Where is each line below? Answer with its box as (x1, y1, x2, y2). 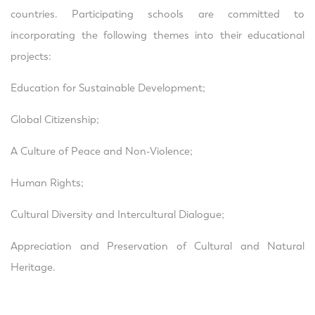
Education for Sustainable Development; (11, 81, 205, 94)
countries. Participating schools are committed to (11, 7, 304, 20)
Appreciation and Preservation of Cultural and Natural (11, 239, 304, 252)
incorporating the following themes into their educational (11, 28, 304, 41)
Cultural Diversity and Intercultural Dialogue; (11, 207, 224, 221)
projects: (11, 49, 51, 63)
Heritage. (11, 260, 56, 274)
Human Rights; (11, 176, 84, 189)
